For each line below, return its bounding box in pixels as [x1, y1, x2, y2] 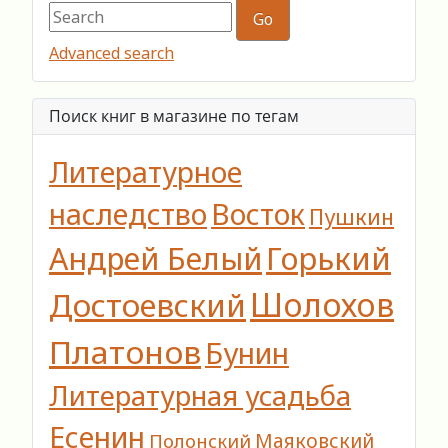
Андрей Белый [49, 238, 262, 280]
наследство [49, 194, 207, 234]
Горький [266, 237, 391, 280]
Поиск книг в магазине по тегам [49, 105, 299, 128]
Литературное [49, 152, 242, 192]
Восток [211, 194, 305, 234]
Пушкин [309, 202, 394, 232]
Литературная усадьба [49, 377, 351, 415]
